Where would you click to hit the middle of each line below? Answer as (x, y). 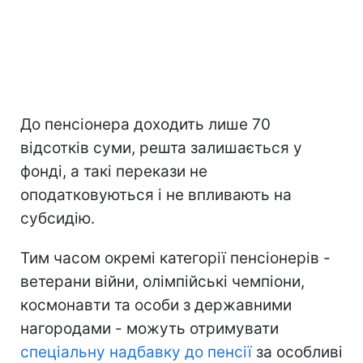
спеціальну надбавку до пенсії (136, 352)
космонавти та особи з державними (156, 305)
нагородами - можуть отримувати (149, 328)
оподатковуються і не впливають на (156, 194)
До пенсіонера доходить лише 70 (145, 124)
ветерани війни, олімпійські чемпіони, (162, 281)
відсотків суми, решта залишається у (161, 147)
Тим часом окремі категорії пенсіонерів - (175, 258)
